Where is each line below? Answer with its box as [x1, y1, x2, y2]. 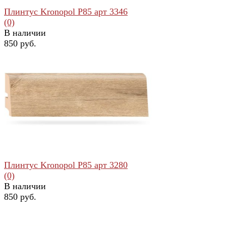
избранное [4, 100, 40, 109]
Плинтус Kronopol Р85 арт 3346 [4, 6, 128, 17]
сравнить [42, 100, 73, 109]
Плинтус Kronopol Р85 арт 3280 [4, 159, 128, 170]
